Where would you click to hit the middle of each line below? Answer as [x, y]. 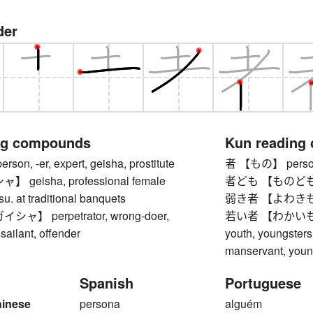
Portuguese [263, 282]
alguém [244, 303]
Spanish [107, 282]
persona [100, 303]
